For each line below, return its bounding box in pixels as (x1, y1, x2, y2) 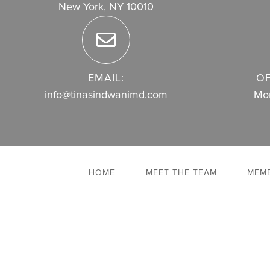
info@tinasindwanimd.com (44, 90, 168, 101)
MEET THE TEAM (145, 169, 217, 178)
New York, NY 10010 (58, 2, 154, 13)
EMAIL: (87, 73, 124, 84)
